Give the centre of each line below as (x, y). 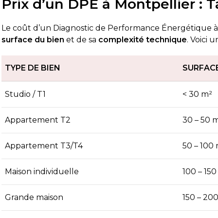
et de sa (82, 39)
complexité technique (143, 39)
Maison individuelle (42, 171)
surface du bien (33, 39)
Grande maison (34, 197)
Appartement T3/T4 (44, 145)
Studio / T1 (26, 94)
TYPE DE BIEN (33, 68)
